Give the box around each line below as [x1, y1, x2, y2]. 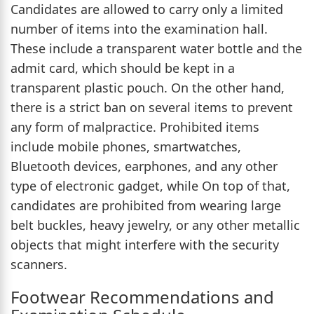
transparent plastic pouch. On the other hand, [11, 78, 285, 96]
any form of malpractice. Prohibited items [11, 118, 259, 135]
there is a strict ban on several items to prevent [11, 98, 293, 116]
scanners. [11, 255, 67, 273]
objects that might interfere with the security [11, 235, 279, 253]
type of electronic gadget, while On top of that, [11, 177, 290, 194]
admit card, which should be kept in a [11, 59, 235, 76]
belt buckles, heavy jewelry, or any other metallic [11, 216, 300, 233]
